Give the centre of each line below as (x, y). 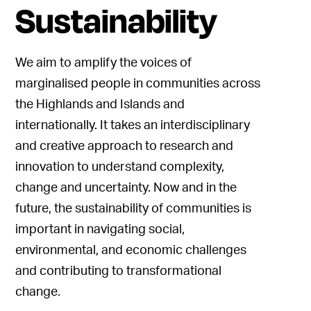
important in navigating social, (100, 230)
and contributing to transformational (119, 272)
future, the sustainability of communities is (134, 209)
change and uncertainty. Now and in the (126, 188)
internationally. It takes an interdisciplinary (133, 126)
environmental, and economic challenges (131, 251)
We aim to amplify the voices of (104, 64)
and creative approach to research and (125, 147)
